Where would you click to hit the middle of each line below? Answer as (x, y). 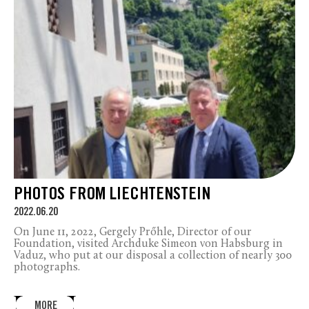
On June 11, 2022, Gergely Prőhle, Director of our (133, 233)
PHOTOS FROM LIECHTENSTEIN (112, 196)
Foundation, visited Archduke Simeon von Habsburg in (148, 245)
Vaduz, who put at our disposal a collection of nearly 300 (153, 256)
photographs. (47, 268)
